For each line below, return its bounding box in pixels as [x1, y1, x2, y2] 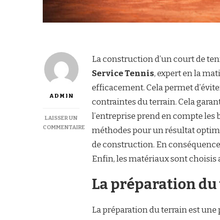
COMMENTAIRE [43, 124, 85, 131]
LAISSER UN [45, 114, 78, 121]
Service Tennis [92, 68, 154, 79]
